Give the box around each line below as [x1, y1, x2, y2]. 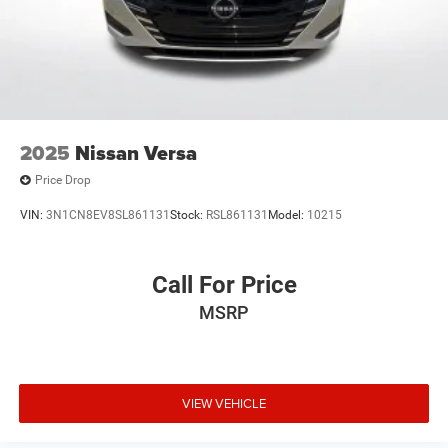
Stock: [170, 208, 206, 223]
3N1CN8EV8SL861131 [46, 208, 170, 223]
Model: [268, 208, 307, 223]
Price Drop [35, 173, 91, 188]
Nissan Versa [75, 137, 197, 168]
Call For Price [151, 270, 297, 299]
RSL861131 [206, 208, 268, 223]
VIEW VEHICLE [182, 394, 266, 413]
